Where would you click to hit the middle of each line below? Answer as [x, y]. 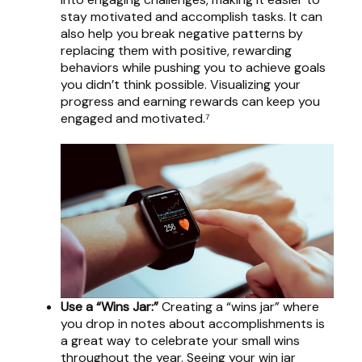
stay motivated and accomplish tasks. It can [192, 17]
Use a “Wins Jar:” [109, 306]
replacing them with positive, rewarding [176, 51]
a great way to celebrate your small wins [180, 340]
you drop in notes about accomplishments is [193, 323]
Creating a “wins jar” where [239, 306]
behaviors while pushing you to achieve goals [193, 68]
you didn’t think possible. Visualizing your [181, 85]
